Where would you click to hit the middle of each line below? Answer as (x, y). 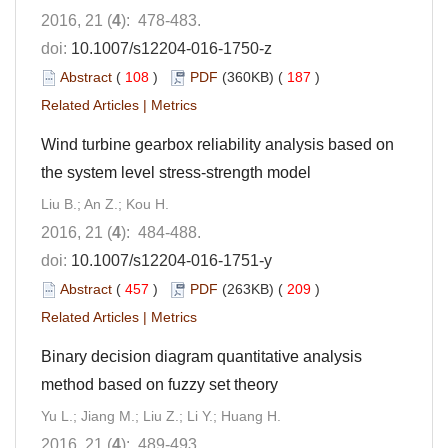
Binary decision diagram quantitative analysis (201, 356)
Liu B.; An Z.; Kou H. (105, 203)
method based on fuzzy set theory (159, 384)
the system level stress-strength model (176, 172)
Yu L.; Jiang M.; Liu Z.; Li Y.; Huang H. (161, 415)
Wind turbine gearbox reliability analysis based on (217, 144)
